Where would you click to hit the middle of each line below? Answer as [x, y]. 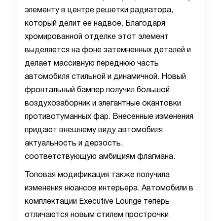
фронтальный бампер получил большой [97, 90]
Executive [96, 202]
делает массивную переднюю [81, 64]
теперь [156, 202]
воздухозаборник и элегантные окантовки [103, 104]
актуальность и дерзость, [74, 144]
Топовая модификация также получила [97, 175]
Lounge [129, 202]
